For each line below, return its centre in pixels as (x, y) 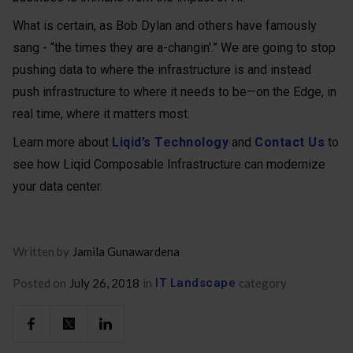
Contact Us (290, 142)
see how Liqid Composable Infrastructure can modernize (169, 164)
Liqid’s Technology (170, 142)
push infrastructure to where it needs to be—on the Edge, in (175, 92)
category (263, 283)
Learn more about (62, 142)
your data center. (58, 186)
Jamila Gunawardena (126, 251)
